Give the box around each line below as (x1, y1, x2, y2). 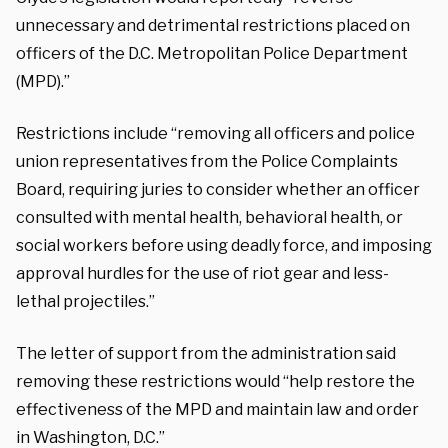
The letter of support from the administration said (16, 343, 396, 363)
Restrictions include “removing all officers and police (16, 123, 415, 143)
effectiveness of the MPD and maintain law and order (16, 399, 419, 419)
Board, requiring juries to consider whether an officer (16, 179, 420, 199)
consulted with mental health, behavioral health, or (16, 207, 403, 227)
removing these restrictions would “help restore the (16, 371, 415, 391)
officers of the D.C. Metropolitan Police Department (16, 43, 408, 63)
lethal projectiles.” (16, 291, 155, 311)
